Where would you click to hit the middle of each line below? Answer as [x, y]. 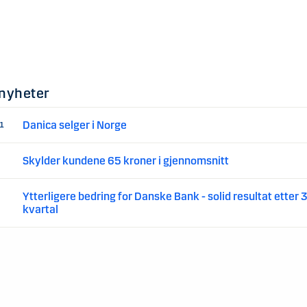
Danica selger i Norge [75, 125]
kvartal [41, 210]
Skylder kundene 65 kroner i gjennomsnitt [126, 161]
